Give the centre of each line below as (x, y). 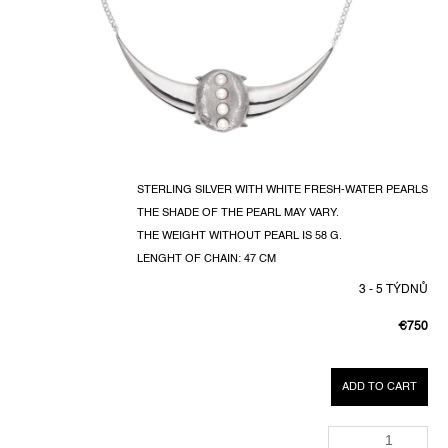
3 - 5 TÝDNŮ (393, 290)
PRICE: (415, 369)
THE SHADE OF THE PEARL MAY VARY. (238, 213)
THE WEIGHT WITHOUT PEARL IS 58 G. (239, 236)
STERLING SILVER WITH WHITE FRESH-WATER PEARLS (282, 190)
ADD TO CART (379, 387)
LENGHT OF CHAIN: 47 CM (206, 259)
